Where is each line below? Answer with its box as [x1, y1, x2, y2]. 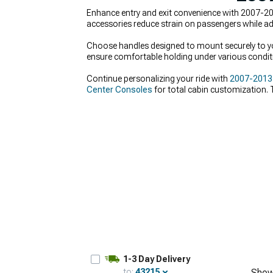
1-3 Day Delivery [123, 254, 190, 264]
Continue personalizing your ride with [87, 74, 230, 83]
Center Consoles [87, 85, 152, 94]
